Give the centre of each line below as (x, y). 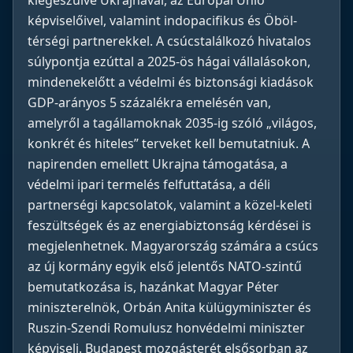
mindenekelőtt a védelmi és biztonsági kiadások (171, 82)
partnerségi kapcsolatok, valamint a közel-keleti (170, 205)
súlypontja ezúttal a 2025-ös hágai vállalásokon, (169, 62)
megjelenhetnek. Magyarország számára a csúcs (173, 246)
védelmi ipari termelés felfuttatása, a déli (149, 185)
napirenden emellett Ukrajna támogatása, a (158, 164)
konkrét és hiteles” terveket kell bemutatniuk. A (169, 144)
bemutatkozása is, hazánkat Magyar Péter (153, 287)
